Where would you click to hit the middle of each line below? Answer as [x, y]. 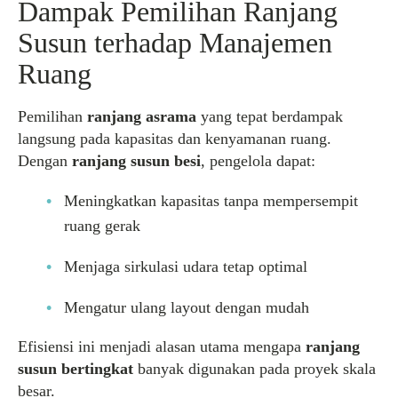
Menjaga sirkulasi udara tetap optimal [186, 267]
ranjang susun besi [136, 161]
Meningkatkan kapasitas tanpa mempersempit [211, 201]
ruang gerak [102, 226]
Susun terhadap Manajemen [175, 43]
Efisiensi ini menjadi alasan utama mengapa [162, 346]
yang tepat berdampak [270, 116]
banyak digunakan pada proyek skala [255, 369]
